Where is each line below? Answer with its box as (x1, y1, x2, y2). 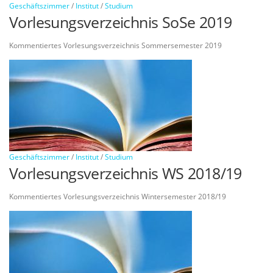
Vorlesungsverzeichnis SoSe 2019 (9, 11, 232, 32)
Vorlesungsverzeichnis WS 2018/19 (9, 162, 242, 183)
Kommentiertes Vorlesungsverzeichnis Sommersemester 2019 (9, 40, 222, 51)
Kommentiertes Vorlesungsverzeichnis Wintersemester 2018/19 (9, 191, 226, 202)
